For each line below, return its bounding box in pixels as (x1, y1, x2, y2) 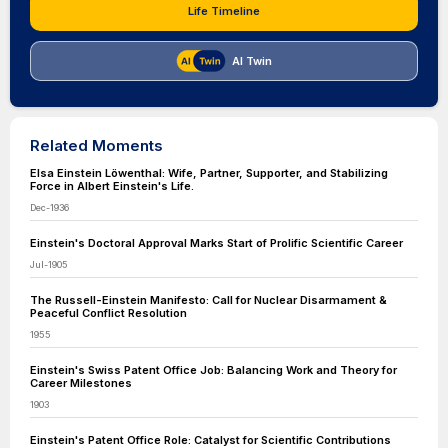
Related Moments (30, 136, 163, 155)
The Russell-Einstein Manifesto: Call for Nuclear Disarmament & (30, 293, 387, 307)
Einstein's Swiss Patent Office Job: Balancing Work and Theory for (30, 363, 397, 377)
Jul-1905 (30, 259, 68, 270)
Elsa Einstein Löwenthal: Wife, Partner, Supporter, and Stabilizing (30, 166, 388, 180)
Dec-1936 (30, 202, 69, 213)
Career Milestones (30, 376, 132, 390)
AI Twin (232, 54, 272, 68)
